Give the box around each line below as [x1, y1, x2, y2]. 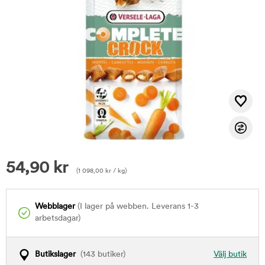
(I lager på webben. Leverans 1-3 [75, 202, 199, 211]
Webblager [35, 202, 75, 211]
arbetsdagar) [35, 214, 80, 223]
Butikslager [35, 250, 76, 259]
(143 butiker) [76, 250, 125, 259]
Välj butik [214, 250, 247, 259]
